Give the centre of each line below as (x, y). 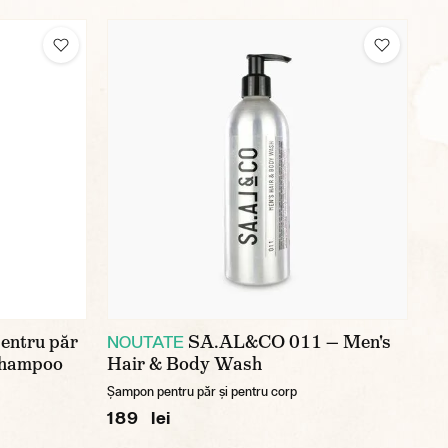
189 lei (139, 417)
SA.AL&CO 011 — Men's (289, 342)
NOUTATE (145, 341)
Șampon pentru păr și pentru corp (202, 391)
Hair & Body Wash (184, 364)
